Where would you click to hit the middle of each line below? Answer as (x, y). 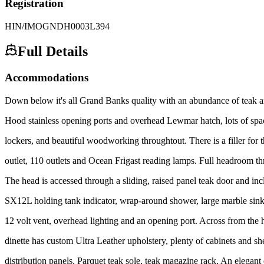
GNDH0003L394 (76, 26)
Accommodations (47, 78)
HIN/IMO (24, 26)
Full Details (53, 52)
